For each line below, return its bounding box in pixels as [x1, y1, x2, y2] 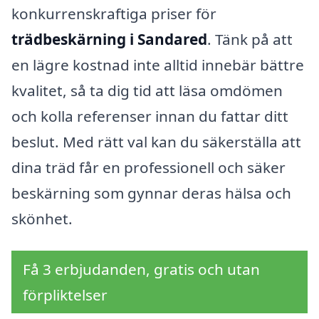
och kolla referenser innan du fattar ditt [11, 105, 288, 126]
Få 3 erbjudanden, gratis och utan [23, 259, 260, 280]
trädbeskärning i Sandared [11, 28, 207, 49]
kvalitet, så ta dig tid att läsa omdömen [11, 80, 283, 100]
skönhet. [11, 208, 73, 229]
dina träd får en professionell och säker [11, 157, 286, 177]
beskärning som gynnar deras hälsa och [11, 182, 291, 203]
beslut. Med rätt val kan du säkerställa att [11, 131, 301, 152]
